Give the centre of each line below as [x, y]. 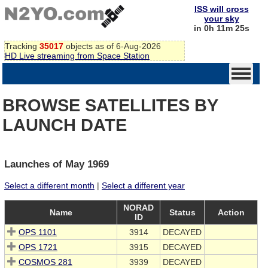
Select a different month [49, 186]
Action [231, 213]
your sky [221, 19]
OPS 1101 [38, 232]
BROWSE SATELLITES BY [110, 106]
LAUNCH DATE [65, 125]
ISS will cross [221, 9]
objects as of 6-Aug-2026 [112, 46]
